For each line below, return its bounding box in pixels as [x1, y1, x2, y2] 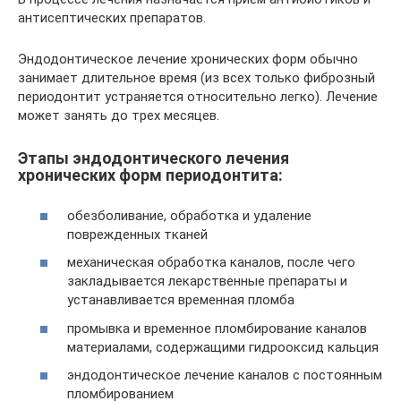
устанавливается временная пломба [67, 292, 294, 308]
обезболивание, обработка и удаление [67, 207, 311, 224]
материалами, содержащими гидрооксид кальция [67, 338, 379, 355]
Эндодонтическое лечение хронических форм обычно [18, 51, 358, 67]
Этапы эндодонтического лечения [18, 149, 289, 167]
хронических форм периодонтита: [18, 166, 283, 184]
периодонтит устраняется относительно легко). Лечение [18, 89, 378, 105]
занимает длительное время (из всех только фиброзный [18, 70, 375, 86]
